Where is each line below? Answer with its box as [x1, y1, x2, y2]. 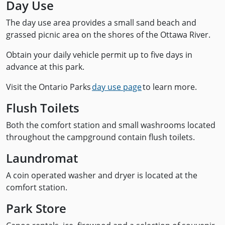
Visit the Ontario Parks [6, 81, 92, 92]
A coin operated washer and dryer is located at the [6, 170, 197, 181]
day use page [92, 81, 142, 92]
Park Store [6, 200, 66, 216]
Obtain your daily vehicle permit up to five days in [6, 49, 192, 60]
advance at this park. [6, 61, 84, 72]
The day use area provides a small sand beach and [6, 17, 196, 28]
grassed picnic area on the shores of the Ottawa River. [6, 29, 210, 40]
